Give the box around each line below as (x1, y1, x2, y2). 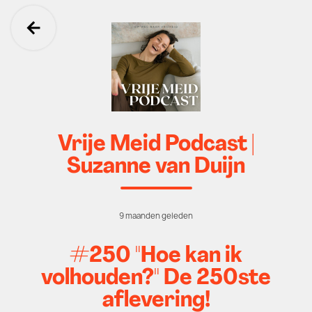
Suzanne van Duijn (67, 156, 245, 178)
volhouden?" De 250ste (41, 267, 271, 290)
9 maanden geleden (119, 210, 193, 221)
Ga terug (32, 28, 127, 59)
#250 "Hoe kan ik (70, 245, 242, 267)
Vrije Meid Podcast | (57, 134, 255, 156)
